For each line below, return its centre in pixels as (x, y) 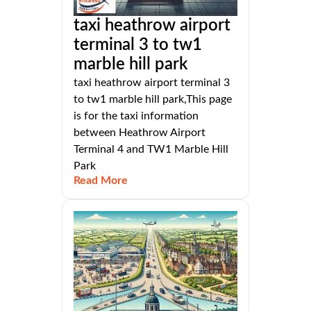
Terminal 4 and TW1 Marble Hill (151, 149)
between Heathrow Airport (140, 132)
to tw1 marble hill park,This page (153, 99)
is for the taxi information (136, 116)
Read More (101, 180)
